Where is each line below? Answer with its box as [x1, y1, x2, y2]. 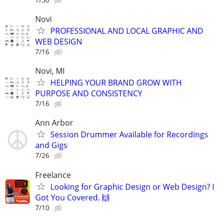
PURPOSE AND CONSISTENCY [35, 88, 142, 99]
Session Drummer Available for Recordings [50, 129, 208, 140]
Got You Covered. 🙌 [35, 192, 109, 203]
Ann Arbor [35, 117, 73, 129]
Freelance [35, 169, 71, 180]
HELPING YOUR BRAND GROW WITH [50, 77, 182, 88]
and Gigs [35, 140, 67, 151]
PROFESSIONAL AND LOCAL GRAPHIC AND [50, 25, 203, 36]
